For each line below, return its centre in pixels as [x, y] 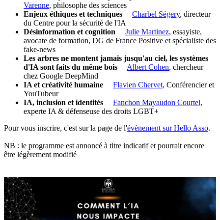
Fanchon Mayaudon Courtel [157, 102]
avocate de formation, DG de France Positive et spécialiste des [120, 40]
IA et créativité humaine [63, 84]
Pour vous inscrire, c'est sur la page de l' [66, 128]
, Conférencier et [188, 84]
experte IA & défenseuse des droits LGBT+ [91, 111]
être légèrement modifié [40, 154]
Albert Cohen [148, 67]
